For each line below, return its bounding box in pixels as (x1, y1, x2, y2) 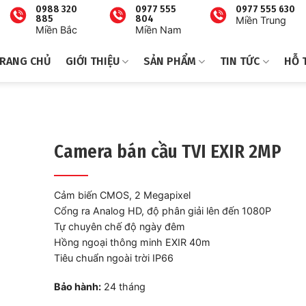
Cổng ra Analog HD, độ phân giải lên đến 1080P (53, 205, 271, 217)
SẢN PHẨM (143, 55, 197, 68)
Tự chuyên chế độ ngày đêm (53, 221, 185, 232)
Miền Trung (235, 14, 286, 26)
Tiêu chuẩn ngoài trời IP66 (53, 252, 173, 264)
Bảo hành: (53, 280, 101, 292)
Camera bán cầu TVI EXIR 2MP (53, 141, 281, 163)
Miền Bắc (35, 24, 77, 36)
